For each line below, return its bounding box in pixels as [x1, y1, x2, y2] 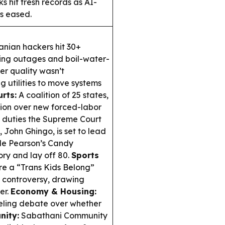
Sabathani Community [19, 210, 107, 221]
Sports [71, 150, 99, 161]
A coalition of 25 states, [17, 90, 108, 100]
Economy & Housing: [11, 186, 96, 197]
